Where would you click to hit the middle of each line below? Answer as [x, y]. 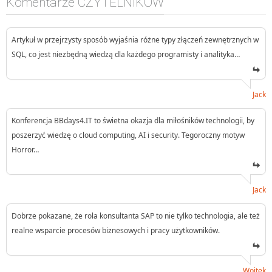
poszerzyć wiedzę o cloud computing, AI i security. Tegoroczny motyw [128, 135]
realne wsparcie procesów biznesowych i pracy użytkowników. [116, 230]
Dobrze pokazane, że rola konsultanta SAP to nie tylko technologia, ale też [136, 216]
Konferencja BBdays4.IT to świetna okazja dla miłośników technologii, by [133, 120]
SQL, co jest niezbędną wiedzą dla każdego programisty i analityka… [126, 54]
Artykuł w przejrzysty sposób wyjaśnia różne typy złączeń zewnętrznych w [135, 39]
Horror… [25, 149]
